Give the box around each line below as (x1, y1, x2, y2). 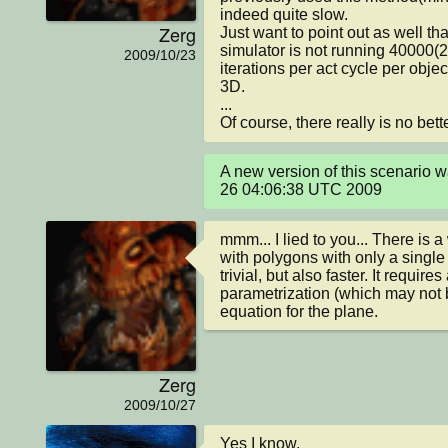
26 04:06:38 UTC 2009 (220, 181, 382, 199)
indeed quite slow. (220, 6, 348, 24)
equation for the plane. (220, 302, 378, 320)
